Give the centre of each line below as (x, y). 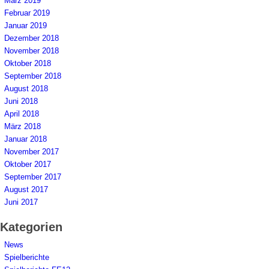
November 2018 (32, 50)
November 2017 (32, 151)
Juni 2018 (21, 101)
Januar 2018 (26, 139)
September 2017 (33, 177)
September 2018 (33, 76)
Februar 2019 (27, 13)
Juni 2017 (21, 202)
